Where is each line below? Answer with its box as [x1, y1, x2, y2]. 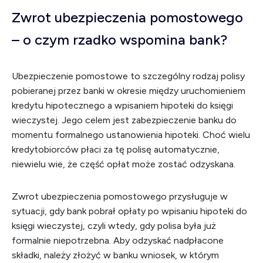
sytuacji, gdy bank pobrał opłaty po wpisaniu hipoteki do [12, 205, 247, 217]
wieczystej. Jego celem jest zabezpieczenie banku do [12, 114, 237, 126]
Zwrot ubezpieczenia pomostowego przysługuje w [12, 191, 228, 202]
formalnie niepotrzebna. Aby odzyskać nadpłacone [12, 235, 224, 246]
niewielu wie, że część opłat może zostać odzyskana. [12, 159, 235, 170]
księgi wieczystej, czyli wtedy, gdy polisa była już [12, 220, 216, 231]
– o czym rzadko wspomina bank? [12, 31, 227, 48]
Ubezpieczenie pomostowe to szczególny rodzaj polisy [12, 70, 245, 82]
